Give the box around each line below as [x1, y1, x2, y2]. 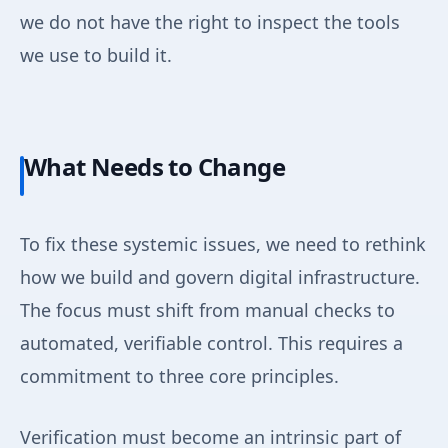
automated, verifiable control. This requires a [20, 331, 403, 356]
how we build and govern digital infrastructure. [20, 265, 420, 290]
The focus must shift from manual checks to [20, 298, 395, 323]
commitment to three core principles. [20, 364, 339, 389]
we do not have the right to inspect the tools [20, 10, 400, 35]
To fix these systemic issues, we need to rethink [20, 232, 426, 257]
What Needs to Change [24, 150, 285, 184]
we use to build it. [20, 43, 172, 68]
